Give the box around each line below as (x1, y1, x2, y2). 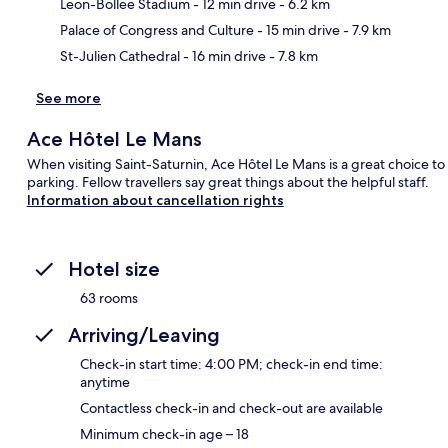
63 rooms (80, 288, 138, 307)
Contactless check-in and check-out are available (80, 398, 383, 417)
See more (36, 88, 101, 107)
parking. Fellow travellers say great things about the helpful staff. (26, 172, 429, 191)
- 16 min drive (180, 46, 266, 65)
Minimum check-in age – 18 (80, 424, 249, 443)
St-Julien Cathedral (60, 46, 180, 65)
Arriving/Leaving (68, 322, 220, 347)
